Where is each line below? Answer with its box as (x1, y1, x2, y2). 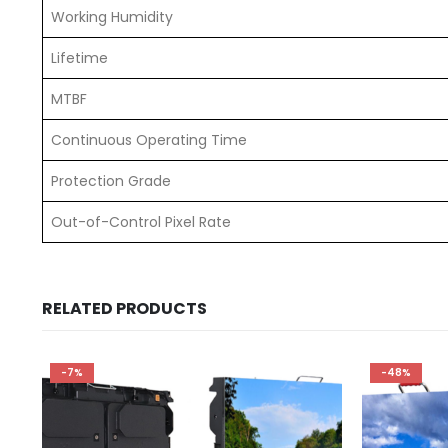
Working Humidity (51, 7, 173, 28)
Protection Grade (51, 171, 171, 192)
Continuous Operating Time (51, 130, 247, 151)
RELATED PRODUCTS (42, 297, 207, 321)
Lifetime (51, 48, 108, 69)
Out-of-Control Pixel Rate (51, 212, 231, 233)
